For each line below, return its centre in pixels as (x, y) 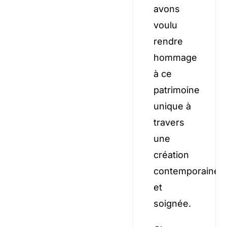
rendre (168, 41)
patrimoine (177, 90)
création (172, 155)
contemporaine (187, 171)
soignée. (173, 203)
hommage (176, 57)
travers (169, 122)
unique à (173, 106)
